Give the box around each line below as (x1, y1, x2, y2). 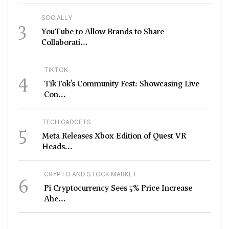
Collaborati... (41, 37, 88, 48)
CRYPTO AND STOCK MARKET (44, 170, 137, 178)
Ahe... (44, 194, 66, 204)
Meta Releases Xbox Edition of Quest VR (42, 131, 186, 142)
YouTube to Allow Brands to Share (41, 27, 164, 37)
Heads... (42, 142, 73, 152)
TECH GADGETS (42, 118, 91, 126)
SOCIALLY (41, 14, 72, 22)
